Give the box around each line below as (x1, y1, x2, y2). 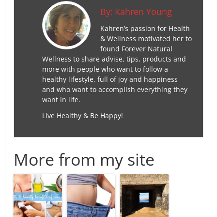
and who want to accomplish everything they (42, 84, 187, 94)
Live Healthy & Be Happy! (42, 110, 123, 120)
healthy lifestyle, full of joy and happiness (42, 74, 178, 84)
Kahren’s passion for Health (100, 23, 190, 33)
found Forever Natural (100, 44, 172, 53)
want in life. (42, 94, 80, 104)
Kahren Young (114, 5, 172, 17)
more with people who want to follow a (42, 64, 168, 74)
